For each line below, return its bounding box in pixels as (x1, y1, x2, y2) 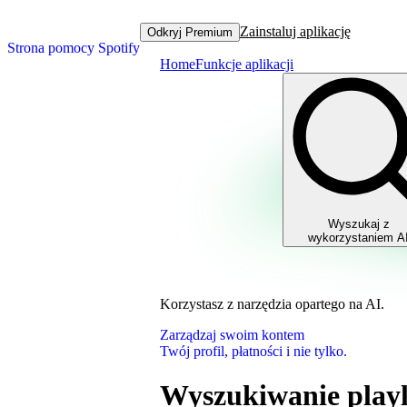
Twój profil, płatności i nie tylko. (160, 343, 347, 359)
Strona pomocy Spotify (7, 40, 140, 55)
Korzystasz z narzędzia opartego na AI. (160, 296, 384, 312)
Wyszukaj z (328, 217, 390, 231)
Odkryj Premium (147, 25, 233, 39)
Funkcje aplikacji (195, 56, 293, 72)
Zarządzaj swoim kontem (160, 327, 304, 342)
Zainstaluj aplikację (240, 24, 351, 39)
